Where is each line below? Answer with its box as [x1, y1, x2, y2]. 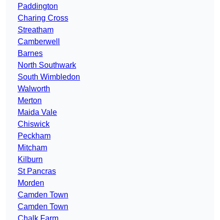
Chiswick [18, 120, 50, 129]
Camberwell [18, 37, 60, 46]
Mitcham [18, 143, 47, 152]
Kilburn [18, 155, 43, 164]
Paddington [18, 2, 58, 11]
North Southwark [18, 61, 76, 70]
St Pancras [18, 167, 56, 176]
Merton [18, 96, 42, 105]
